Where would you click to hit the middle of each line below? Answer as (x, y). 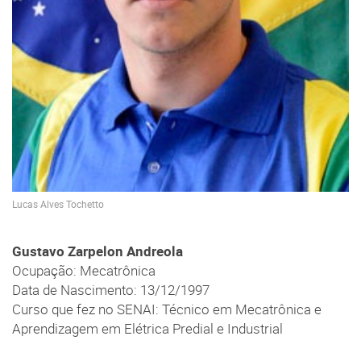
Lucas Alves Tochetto (58, 205)
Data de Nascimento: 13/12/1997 (111, 290)
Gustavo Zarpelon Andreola (98, 251)
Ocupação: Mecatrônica (84, 270)
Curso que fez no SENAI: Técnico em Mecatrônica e (167, 309)
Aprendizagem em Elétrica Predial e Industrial (147, 328)
